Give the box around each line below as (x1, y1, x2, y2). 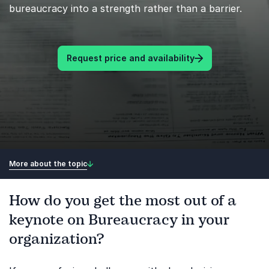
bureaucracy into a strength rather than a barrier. (9, 2, 242, 14)
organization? (9, 230, 104, 248)
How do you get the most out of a (9, 192, 237, 210)
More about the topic (9, 159, 87, 168)
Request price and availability (66, 53, 195, 63)
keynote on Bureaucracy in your (9, 211, 229, 229)
